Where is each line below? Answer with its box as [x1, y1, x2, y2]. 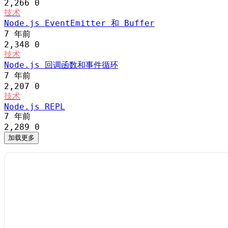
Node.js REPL [4, 102, 65, 111]
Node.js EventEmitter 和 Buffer [4, 18, 155, 28]
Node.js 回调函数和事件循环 [4, 60, 118, 70]
